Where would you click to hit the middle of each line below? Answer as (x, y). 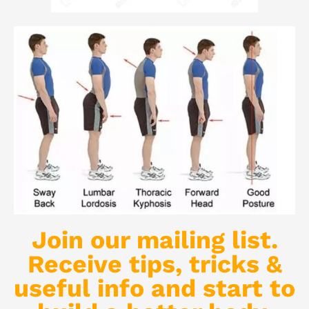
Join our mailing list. (154, 240)
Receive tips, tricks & (154, 264)
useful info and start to (154, 288)
